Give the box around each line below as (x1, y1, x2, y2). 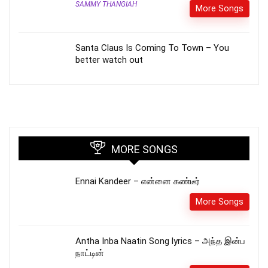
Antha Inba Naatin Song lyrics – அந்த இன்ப (75, 236, 245, 247)
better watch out (75, 54, 143, 66)
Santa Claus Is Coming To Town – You (75, 42, 229, 54)
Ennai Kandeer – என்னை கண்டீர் (75, 176, 200, 187)
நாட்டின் (75, 248, 104, 259)
